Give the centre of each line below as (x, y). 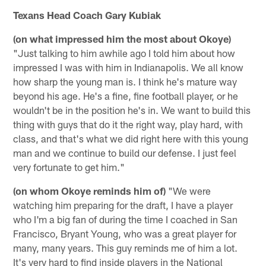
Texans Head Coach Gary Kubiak (87, 15)
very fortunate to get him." (69, 167)
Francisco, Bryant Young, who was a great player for (125, 233)
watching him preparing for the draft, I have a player (123, 205)
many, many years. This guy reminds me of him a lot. (126, 247)
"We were (189, 190)
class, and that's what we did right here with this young (131, 138)
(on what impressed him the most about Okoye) (122, 38)
